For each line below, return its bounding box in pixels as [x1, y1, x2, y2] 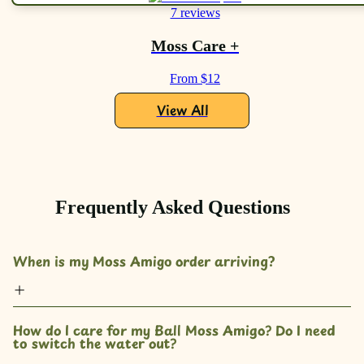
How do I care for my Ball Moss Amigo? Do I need [13, 320, 336, 340]
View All [156, 100, 208, 120]
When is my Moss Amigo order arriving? [13, 251, 275, 271]
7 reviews [170, 6, 220, 20]
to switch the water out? [13, 333, 176, 353]
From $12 [170, 71, 220, 86]
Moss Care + [151, 37, 239, 55]
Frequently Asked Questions [54, 197, 290, 219]
